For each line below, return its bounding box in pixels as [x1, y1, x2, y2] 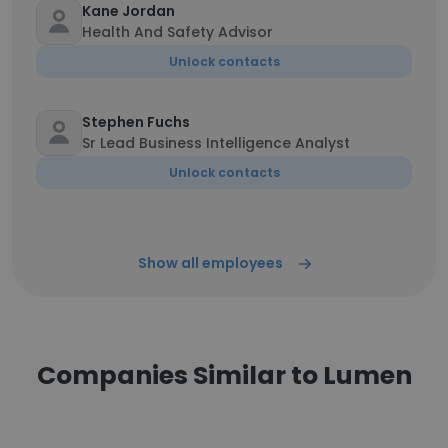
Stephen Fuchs [82, 112, 190, 132]
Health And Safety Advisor [82, 22, 273, 42]
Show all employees [137, 253, 283, 273]
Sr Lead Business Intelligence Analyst [82, 133, 350, 153]
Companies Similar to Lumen [36, 358, 412, 393]
